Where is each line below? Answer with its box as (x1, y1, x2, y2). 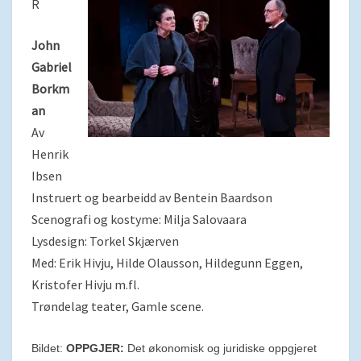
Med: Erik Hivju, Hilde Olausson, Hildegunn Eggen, (31, 255, 303, 271)
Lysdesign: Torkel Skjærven (31, 233, 179, 249)
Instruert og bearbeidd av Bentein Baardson (31, 189, 272, 205)
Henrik (31, 146, 68, 162)
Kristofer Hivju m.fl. (31, 276, 139, 293)
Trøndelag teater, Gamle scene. (31, 298, 204, 314)
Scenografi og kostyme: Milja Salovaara (31, 211, 247, 227)
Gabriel (31, 59, 72, 75)
